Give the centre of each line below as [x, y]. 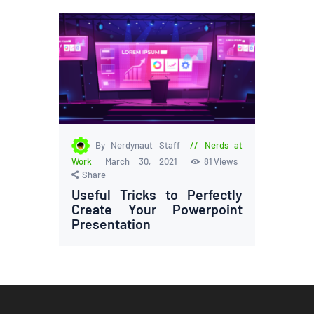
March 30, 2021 [146, 161]
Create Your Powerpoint [157, 209]
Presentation [111, 223]
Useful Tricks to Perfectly [157, 194]
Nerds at [223, 145]
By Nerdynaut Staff [141, 145]
